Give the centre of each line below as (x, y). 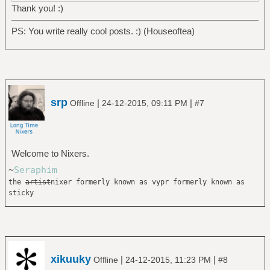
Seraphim (35, 170)
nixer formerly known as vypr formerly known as (147, 182)
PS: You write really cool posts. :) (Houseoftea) (103, 31)
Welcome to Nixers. (50, 153)
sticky (21, 193)
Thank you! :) (37, 8)
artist (38, 182)
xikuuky (71, 259)
